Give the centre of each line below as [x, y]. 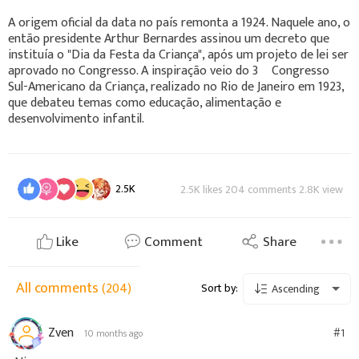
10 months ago [113, 333]
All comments [59, 288]
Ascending [294, 289]
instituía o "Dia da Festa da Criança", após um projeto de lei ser [178, 54]
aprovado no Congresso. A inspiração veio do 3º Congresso [169, 71]
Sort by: [220, 288]
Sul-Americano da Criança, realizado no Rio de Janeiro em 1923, [176, 87]
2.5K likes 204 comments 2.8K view [262, 189]
